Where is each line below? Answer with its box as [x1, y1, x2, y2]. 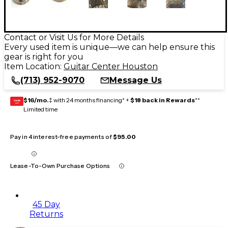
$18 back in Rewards [130, 96, 195, 104]
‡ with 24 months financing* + [49, 96, 130, 104]
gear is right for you [4, 51, 83, 62]
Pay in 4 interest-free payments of [10, 132, 113, 140]
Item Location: [4, 61, 64, 71]
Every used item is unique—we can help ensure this [4, 42, 215, 52]
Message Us [109, 75, 162, 85]
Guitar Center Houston [64, 61, 158, 71]
